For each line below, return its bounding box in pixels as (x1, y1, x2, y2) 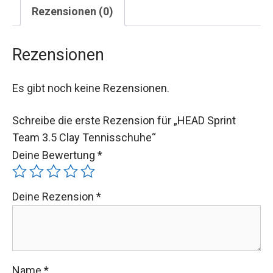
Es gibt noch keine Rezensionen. (12, 81, 169, 94)
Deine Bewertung (12, 148, 97, 161)
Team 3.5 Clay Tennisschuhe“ (12, 130, 156, 144)
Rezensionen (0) (32, 4, 113, 18)
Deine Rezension (12, 190, 96, 203)
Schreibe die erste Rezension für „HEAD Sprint (12, 113, 236, 127)
